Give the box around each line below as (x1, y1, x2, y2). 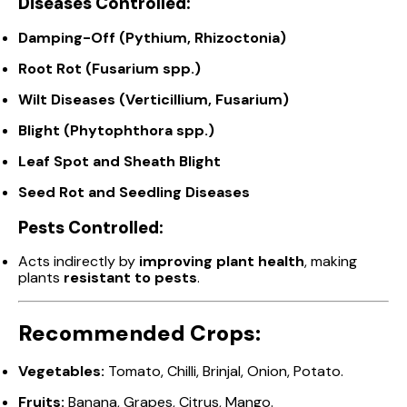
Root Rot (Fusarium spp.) (18, 59, 201, 79)
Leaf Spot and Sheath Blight (18, 152, 221, 172)
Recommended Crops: (18, 319, 261, 348)
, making (304, 252, 357, 272)
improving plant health (139, 252, 304, 272)
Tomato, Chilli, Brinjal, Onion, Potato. (104, 362, 343, 382)
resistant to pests (64, 268, 197, 288)
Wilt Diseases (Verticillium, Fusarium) (18, 90, 289, 110)
